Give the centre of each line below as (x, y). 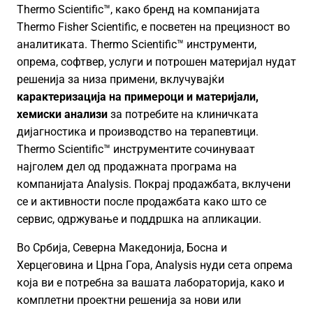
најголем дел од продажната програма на (127, 167)
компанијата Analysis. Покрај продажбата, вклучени (154, 184)
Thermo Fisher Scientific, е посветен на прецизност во (153, 27)
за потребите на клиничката (184, 114)
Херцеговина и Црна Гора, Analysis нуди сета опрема (155, 265)
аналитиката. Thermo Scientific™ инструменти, (137, 44)
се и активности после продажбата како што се (141, 202)
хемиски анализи (64, 114)
